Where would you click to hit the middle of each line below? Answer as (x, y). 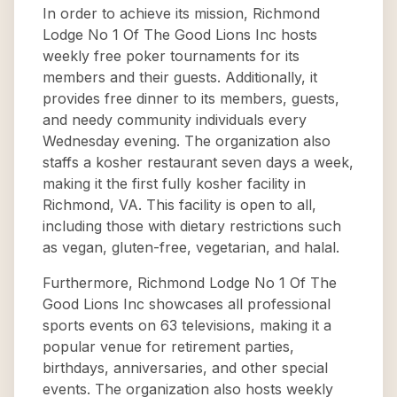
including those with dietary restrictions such (192, 226)
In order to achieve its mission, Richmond (181, 13)
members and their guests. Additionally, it (180, 77)
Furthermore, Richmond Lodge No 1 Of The (190, 283)
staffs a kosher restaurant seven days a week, (198, 162)
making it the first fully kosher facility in (174, 183)
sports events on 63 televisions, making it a (187, 325)
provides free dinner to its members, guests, (191, 98)
